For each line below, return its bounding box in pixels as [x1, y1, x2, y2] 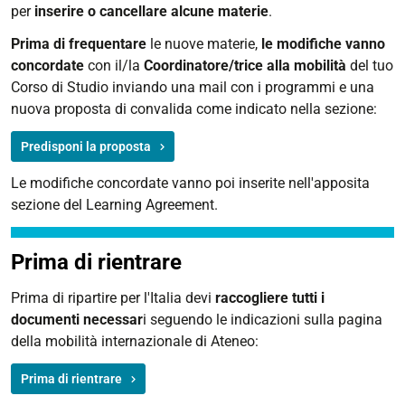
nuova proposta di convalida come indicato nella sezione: [11, 99, 377, 118]
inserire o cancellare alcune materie [34, 2, 268, 20]
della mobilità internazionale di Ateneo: [11, 332, 259, 350]
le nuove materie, [146, 34, 261, 52]
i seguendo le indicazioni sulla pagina [143, 310, 382, 328]
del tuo [350, 56, 393, 74]
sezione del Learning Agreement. [11, 195, 218, 213]
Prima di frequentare [11, 34, 146, 52]
